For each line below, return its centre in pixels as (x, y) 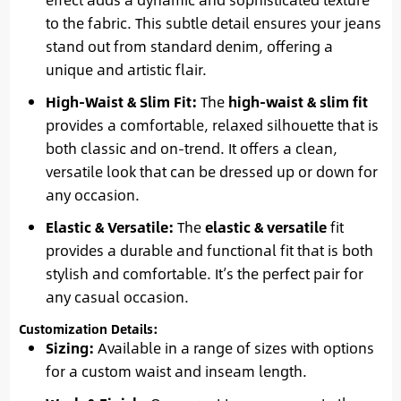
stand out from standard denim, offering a (189, 47)
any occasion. (92, 195)
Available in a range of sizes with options (234, 348)
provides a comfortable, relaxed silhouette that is (212, 125)
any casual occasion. (117, 297)
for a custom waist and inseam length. (176, 371)
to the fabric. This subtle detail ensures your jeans (213, 23)
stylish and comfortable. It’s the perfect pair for (204, 274)
